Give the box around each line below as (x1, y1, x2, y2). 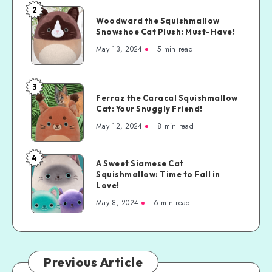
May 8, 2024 (96, 197, 139, 208)
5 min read (157, 43, 193, 55)
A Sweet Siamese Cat (96, 158, 184, 168)
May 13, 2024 (96, 43, 143, 55)
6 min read (153, 197, 191, 208)
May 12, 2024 (96, 120, 143, 132)
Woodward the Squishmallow (96, 15, 220, 25)
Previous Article (44, 254, 143, 270)
